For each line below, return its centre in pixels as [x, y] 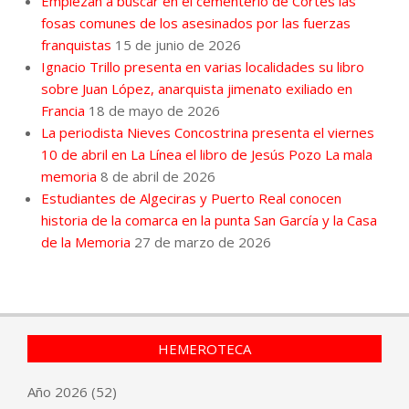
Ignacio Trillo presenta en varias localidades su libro [203, 66]
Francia [63, 110]
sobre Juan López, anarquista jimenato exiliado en [197, 88]
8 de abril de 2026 [158, 176]
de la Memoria [86, 241]
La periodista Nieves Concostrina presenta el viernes [208, 132]
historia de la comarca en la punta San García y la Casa [209, 220]
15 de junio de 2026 [178, 44]
